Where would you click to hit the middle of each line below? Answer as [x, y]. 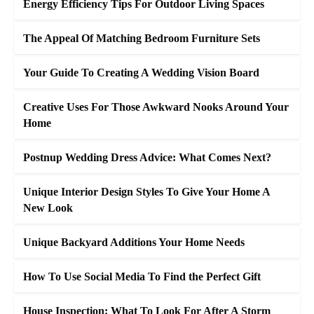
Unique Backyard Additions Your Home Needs [134, 243]
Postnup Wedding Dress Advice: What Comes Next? [147, 158]
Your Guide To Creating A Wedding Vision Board [141, 73]
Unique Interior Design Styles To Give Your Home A [146, 192]
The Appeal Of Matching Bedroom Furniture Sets [142, 39]
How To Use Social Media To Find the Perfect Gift [142, 277]
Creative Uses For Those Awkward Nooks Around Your [156, 107]
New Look [48, 208]
